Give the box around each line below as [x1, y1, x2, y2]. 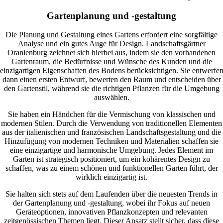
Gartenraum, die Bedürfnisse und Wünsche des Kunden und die [11, 57, 212, 66]
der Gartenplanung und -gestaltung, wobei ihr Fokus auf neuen [13, 199, 210, 208]
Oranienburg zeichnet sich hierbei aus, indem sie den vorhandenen [7, 48, 216, 57]
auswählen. [94, 93, 129, 102]
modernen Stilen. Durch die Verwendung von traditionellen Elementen [1, 119, 222, 128]
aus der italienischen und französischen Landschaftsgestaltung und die [2, 128, 221, 137]
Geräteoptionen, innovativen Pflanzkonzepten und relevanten [15, 208, 208, 217]
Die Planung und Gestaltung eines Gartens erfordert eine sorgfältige [5, 30, 218, 39]
